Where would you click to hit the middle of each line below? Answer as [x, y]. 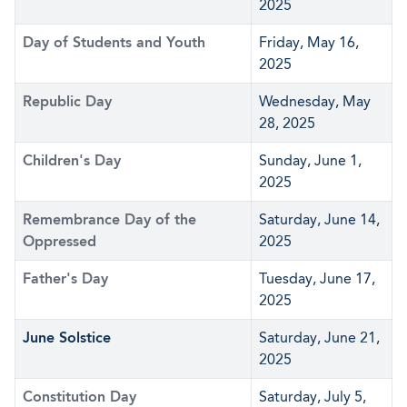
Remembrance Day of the [109, 219]
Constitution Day [79, 397]
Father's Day [65, 278]
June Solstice [67, 338]
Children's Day [72, 160]
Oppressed [60, 241]
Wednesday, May [315, 101]
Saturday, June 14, [319, 219]
